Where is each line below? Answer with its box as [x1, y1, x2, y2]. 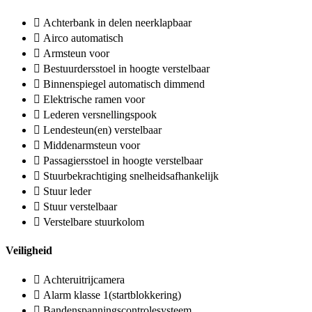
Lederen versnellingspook [43, 109, 157, 121]
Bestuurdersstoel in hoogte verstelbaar [43, 63, 210, 75]
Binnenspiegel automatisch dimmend [43, 78, 205, 91]
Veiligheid [6, 244, 52, 256]
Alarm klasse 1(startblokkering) [43, 288, 181, 301]
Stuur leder [43, 185, 91, 198]
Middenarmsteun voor [43, 139, 140, 152]
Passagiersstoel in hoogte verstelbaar [43, 155, 203, 167]
